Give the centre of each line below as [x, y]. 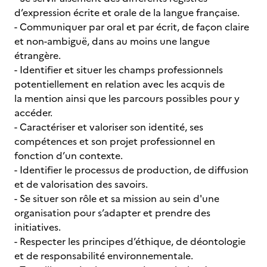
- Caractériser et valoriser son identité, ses [109, 127]
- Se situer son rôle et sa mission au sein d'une [117, 198]
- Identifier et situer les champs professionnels [119, 70]
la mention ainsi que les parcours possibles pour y [127, 98]
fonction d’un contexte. [71, 156]
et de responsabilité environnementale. [104, 256]
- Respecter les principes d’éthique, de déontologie [130, 241]
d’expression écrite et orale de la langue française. [127, 13]
